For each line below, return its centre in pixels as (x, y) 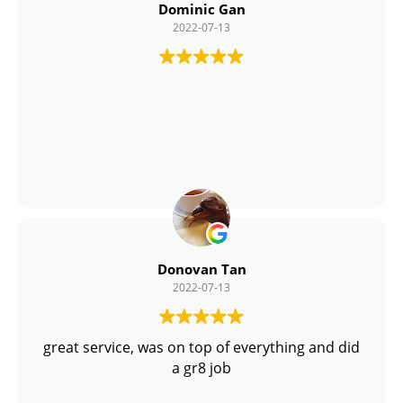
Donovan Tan (201, 269)
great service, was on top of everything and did (201, 348)
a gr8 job (201, 368)
